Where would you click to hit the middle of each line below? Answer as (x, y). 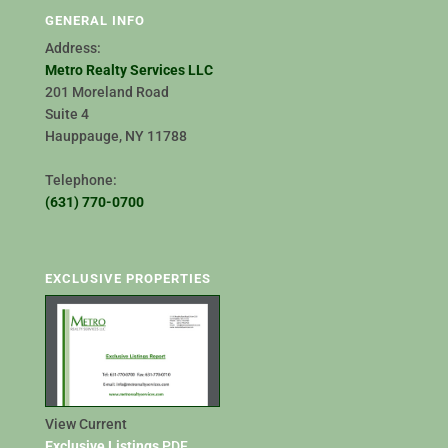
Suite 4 (66, 113)
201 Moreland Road (106, 91)
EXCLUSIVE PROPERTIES (127, 278)
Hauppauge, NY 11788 (118, 135)
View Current (85, 423)
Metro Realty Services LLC (128, 69)
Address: (72, 47)
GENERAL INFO (94, 20)
